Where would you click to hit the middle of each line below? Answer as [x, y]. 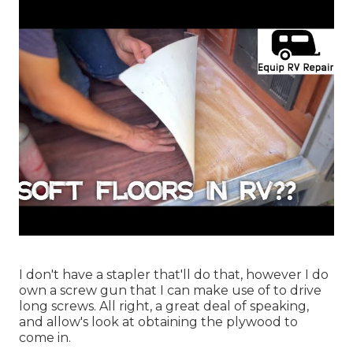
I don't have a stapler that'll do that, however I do [174, 274]
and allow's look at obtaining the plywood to [158, 321]
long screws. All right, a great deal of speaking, [164, 306]
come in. [45, 337]
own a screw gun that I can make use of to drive [170, 290]
